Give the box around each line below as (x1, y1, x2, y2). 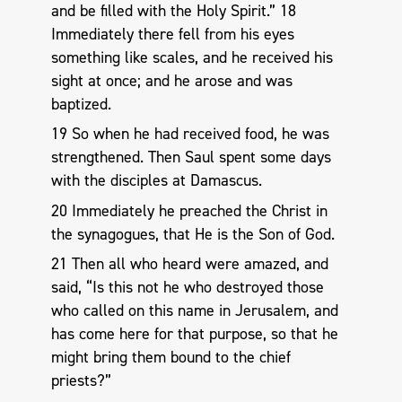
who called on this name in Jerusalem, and (50, 300, 338, 322)
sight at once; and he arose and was (50, 69, 293, 92)
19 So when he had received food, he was (50, 123, 329, 145)
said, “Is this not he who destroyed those (50, 276, 324, 299)
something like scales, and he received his (50, 46, 333, 68)
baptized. (50, 92, 111, 115)
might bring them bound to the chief (50, 346, 291, 369)
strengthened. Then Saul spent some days (50, 146, 331, 169)
